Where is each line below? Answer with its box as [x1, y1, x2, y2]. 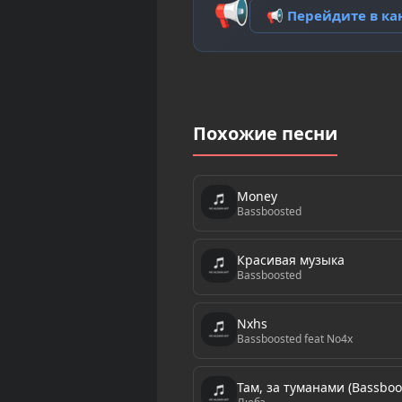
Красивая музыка [236, 250, 345, 268]
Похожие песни [192, 121, 337, 146]
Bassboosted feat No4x [236, 330, 353, 346]
